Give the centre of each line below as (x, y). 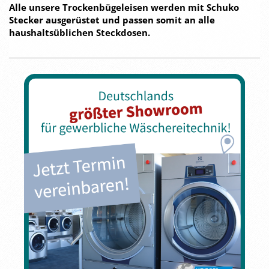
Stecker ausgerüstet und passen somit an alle (112, 20)
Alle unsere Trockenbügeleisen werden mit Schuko (124, 7)
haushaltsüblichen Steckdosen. (80, 32)
